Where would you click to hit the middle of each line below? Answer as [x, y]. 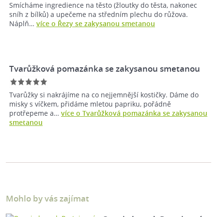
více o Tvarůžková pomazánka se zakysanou [134, 113]
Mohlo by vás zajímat [47, 199]
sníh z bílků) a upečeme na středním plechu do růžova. [99, 15]
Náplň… [23, 24]
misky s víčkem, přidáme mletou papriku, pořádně [90, 104]
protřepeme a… [35, 113]
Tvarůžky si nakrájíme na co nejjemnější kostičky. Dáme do [104, 95]
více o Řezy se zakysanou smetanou [96, 24]
